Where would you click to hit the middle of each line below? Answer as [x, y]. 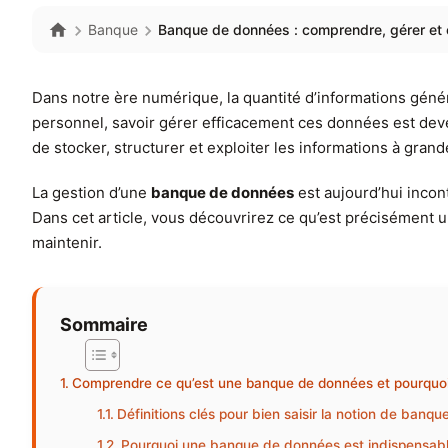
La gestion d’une [91, 193]
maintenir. [67, 243]
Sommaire [104, 325]
